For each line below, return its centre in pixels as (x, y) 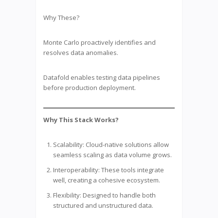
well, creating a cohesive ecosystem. (107, 180)
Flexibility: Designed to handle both (104, 195)
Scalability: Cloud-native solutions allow (111, 144)
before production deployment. (90, 87)
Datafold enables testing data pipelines (102, 77)
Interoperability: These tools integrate (109, 170)
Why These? (61, 17)
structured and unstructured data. (103, 205)
